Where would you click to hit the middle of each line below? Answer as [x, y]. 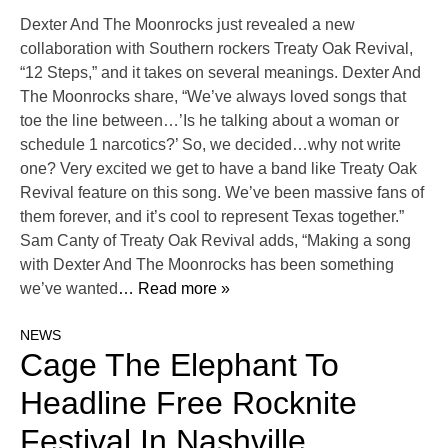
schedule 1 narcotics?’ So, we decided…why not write [210, 145]
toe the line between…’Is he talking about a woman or [209, 121]
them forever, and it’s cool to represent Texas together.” [214, 217]
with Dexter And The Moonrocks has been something [207, 265]
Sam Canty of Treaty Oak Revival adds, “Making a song [215, 241]
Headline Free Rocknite [188, 403]
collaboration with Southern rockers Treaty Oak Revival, [216, 49]
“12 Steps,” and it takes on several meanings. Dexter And [220, 73]
